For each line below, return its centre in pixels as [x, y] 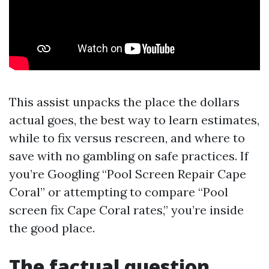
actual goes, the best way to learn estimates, [134, 120]
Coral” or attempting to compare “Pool [119, 192]
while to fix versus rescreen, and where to [127, 138]
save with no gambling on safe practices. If [129, 156]
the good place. [52, 228]
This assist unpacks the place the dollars [124, 102]
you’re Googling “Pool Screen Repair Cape [128, 174]
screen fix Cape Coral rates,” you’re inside [126, 210]
